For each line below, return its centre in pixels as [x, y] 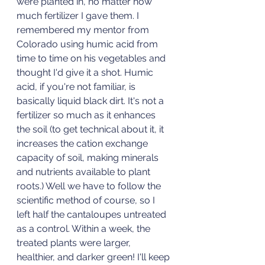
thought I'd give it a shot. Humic [86, 72]
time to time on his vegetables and [92, 58]
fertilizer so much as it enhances [87, 115]
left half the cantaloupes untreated [93, 214]
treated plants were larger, [75, 243]
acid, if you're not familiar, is [77, 86]
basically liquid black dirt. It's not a [91, 101]
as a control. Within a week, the [85, 228]
